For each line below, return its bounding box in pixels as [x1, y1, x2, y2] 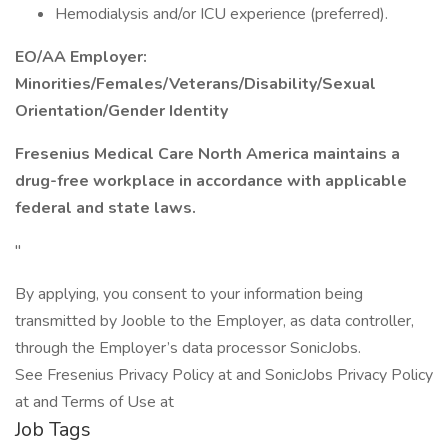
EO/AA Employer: [15, 46, 147, 68]
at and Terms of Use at [15, 391, 174, 413]
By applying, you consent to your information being [15, 283, 363, 305]
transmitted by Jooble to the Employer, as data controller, [15, 310, 414, 332]
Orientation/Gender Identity [15, 100, 228, 122]
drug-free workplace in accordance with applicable [15, 170, 407, 192]
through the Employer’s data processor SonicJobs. [15, 337, 361, 359]
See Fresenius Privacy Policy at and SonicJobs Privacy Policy [15, 364, 433, 386]
